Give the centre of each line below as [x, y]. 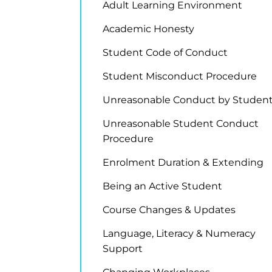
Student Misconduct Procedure [180, 76]
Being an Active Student [162, 186]
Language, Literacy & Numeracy [179, 233]
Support [123, 249]
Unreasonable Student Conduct [181, 124]
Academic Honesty [148, 29]
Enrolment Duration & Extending [183, 162]
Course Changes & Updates [169, 210]
